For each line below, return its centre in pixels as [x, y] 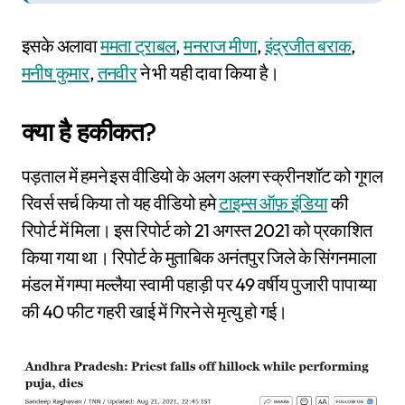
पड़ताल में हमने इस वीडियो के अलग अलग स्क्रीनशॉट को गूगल [202, 176]
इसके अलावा [61, 46]
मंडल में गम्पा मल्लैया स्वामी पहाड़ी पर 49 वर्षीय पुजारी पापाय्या [199, 285]
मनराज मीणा [221, 46]
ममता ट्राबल [138, 46]
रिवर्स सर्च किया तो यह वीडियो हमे [120, 203]
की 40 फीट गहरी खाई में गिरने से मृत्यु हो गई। [155, 312]
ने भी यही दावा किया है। [208, 73]
